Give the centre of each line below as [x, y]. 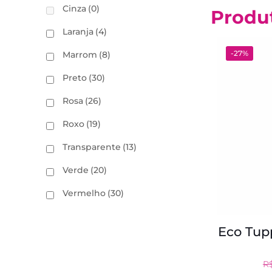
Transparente [92, 147]
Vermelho [84, 193]
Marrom [80, 55]
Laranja [78, 32]
